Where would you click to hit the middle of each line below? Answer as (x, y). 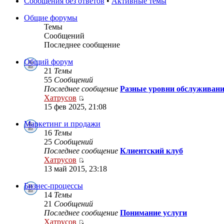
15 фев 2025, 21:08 (75, 107)
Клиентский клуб (151, 151)
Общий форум (48, 62)
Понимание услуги (153, 213)
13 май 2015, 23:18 (75, 169)
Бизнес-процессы (53, 186)
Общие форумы (51, 18)
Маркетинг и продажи (62, 124)
